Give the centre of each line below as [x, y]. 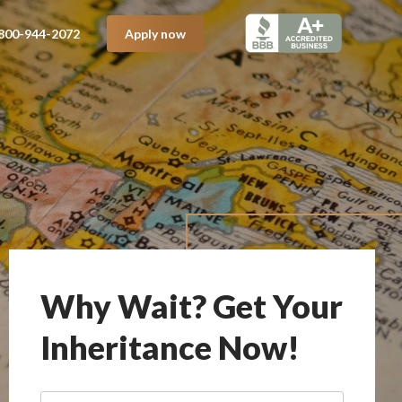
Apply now [155, 33]
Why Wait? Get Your [192, 306]
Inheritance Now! [170, 347]
